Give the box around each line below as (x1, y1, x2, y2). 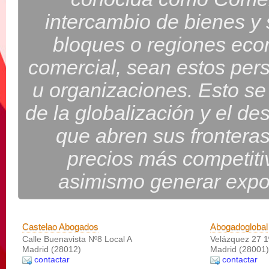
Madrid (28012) (22, 244, 81, 254)
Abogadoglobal (210, 222, 268, 232)
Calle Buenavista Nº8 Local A (22, 234, 132, 244)
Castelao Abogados (22, 222, 98, 232)
